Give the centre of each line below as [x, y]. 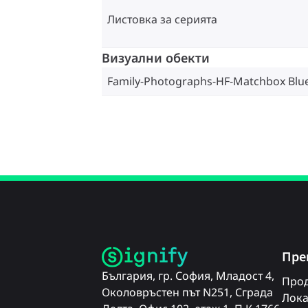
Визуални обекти [156, 58]
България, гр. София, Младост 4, [188, 276]
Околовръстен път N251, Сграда [187, 293]
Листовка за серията [162, 19]
